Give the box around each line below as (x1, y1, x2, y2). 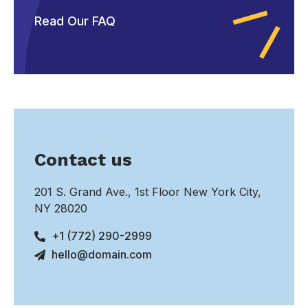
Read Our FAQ (34, 14, 115, 29)
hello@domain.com (52, 247, 152, 262)
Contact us (34, 149, 132, 170)
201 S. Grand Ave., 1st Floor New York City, (34, 185, 261, 199)
